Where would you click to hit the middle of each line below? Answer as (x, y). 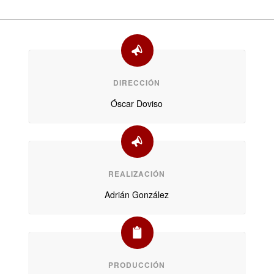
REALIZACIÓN (137, 174)
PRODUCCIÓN (137, 265)
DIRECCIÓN (137, 83)
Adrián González (137, 195)
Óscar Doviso (137, 104)
